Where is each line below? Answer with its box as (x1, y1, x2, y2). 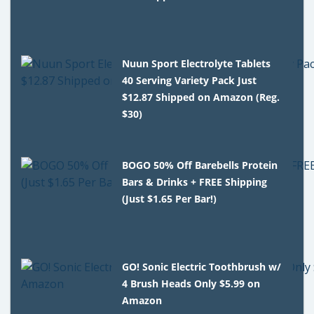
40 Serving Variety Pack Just (122, 73, 257, 87)
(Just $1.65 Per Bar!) (122, 191, 217, 205)
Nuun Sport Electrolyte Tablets (122, 56, 271, 70)
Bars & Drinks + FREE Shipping (122, 175, 268, 189)
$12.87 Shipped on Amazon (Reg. (122, 90, 280, 104)
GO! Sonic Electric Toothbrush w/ (122, 259, 282, 273)
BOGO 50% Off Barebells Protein (122, 158, 278, 172)
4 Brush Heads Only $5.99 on (122, 276, 261, 290)
